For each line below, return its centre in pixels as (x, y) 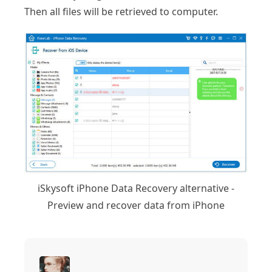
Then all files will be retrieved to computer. (121, 12)
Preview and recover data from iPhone (136, 205)
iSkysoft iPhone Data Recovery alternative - (136, 188)
